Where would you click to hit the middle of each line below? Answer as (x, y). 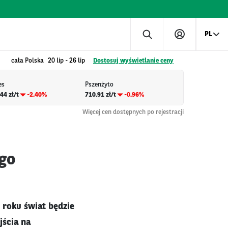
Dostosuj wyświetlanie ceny (133, 61)
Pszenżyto (99, 85)
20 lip (56, 61)
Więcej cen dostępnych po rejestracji (133, 112)
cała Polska (27, 61)
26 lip (77, 61)
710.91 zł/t (100, 95)
